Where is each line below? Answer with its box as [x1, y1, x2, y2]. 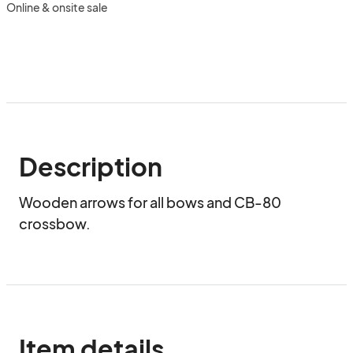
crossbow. [19, 214, 91, 232]
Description [19, 150, 162, 182]
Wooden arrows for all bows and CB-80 [19, 193, 281, 211]
